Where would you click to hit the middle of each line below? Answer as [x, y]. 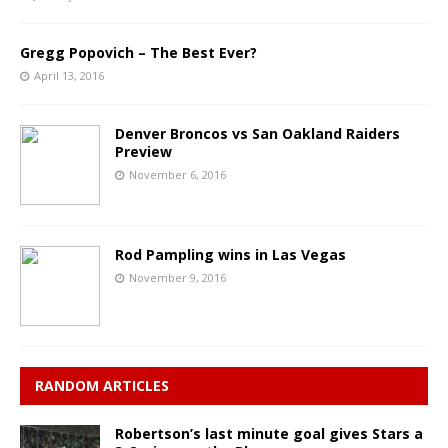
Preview [143, 151]
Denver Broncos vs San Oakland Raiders [257, 133]
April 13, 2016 [69, 75]
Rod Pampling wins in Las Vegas [230, 254]
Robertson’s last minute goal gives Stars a [269, 433]
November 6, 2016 [177, 174]
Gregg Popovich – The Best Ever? [138, 52]
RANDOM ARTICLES [102, 385]
